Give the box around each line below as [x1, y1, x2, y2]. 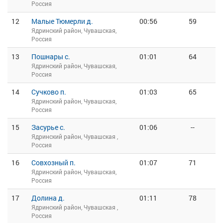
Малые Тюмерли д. [31, 16, 93, 26]
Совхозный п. [31, 158, 76, 167]
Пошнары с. [31, 52, 70, 61]
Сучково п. [31, 87, 66, 97]
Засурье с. [31, 122, 65, 132]
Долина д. [31, 193, 65, 203]
